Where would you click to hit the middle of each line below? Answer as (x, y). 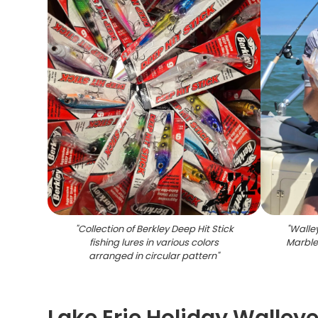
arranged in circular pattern (153, 256)
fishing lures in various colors (154, 242)
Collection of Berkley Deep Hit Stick (155, 229)
